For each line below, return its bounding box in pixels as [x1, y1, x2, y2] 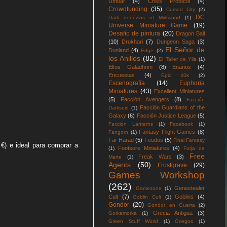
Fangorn [108, 129, 128, 135]
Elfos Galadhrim [108, 64, 153, 70]
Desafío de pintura [108, 30, 161, 37]
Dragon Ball [175, 30, 205, 36]
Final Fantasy [173, 137, 205, 143]
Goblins [175, 194, 194, 200]
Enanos [172, 64, 192, 70]
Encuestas [108, 72, 135, 78]
